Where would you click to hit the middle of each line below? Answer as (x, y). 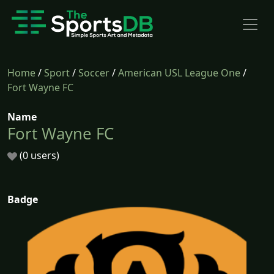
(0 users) (38, 155)
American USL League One (179, 73)
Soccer (94, 73)
